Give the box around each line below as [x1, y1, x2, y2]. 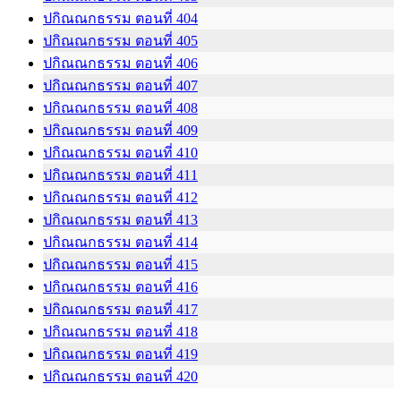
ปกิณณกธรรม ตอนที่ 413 [43, 211, 198, 227]
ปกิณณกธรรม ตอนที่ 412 [43, 189, 198, 205]
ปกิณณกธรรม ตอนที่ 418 [43, 323, 198, 339]
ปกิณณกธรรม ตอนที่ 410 [43, 144, 198, 160]
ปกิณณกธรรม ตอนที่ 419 [43, 346, 198, 362]
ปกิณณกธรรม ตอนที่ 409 [43, 122, 198, 138]
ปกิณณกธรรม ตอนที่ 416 [43, 278, 198, 294]
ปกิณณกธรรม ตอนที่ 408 [43, 99, 198, 115]
